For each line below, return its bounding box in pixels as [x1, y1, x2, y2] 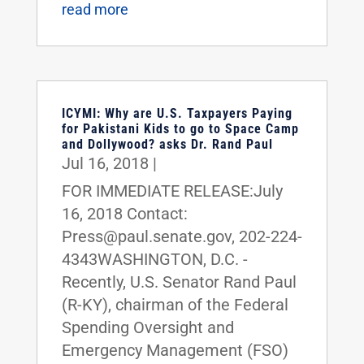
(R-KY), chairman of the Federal [61, 294, 288, 314]
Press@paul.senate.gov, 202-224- [61, 226, 302, 246]
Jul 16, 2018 [61, 153, 149, 173]
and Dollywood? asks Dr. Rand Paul [61, 136, 273, 152]
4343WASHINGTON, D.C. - [61, 249, 248, 269]
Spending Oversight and [61, 317, 234, 337]
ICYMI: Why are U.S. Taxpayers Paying [61, 105, 292, 121]
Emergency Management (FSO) [61, 340, 288, 360]
